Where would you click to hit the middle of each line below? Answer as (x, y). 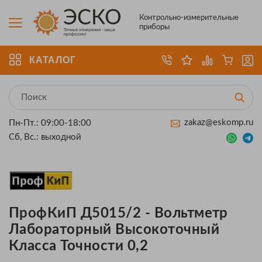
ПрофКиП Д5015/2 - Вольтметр (118, 213)
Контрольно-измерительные (189, 18)
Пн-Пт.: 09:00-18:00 (50, 123)
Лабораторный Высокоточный (114, 230)
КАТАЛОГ (53, 60)
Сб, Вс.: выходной (45, 137)
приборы (155, 27)
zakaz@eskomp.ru (219, 123)
